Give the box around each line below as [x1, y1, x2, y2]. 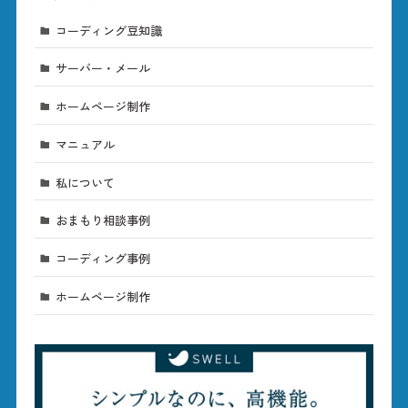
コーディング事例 [55, 250, 150, 268]
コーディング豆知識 [55, 21, 162, 39]
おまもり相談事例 [55, 211, 150, 229]
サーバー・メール [55, 59, 150, 77]
